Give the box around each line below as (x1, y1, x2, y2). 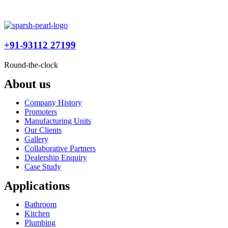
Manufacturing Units (24, 116, 91, 125)
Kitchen (24, 209, 50, 218)
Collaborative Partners (24, 144, 96, 153)
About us (4, 77, 50, 91)
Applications (4, 179, 70, 192)
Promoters (24, 107, 57, 116)
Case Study (24, 162, 61, 171)
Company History (24, 98, 82, 107)
